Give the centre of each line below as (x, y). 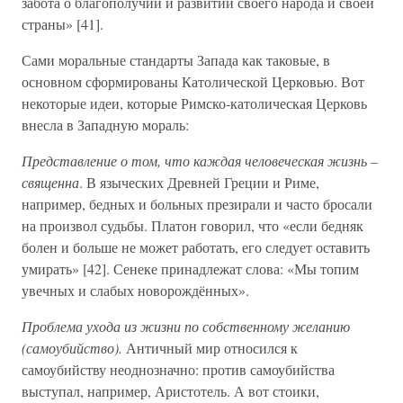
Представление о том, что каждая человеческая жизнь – (200, 161)
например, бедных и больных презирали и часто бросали (197, 204)
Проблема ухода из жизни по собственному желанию (186, 326)
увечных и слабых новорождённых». (135, 290)
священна (50, 182)
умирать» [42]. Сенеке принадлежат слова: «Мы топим (190, 269)
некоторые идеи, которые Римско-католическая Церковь (194, 103)
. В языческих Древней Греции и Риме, (199, 182)
